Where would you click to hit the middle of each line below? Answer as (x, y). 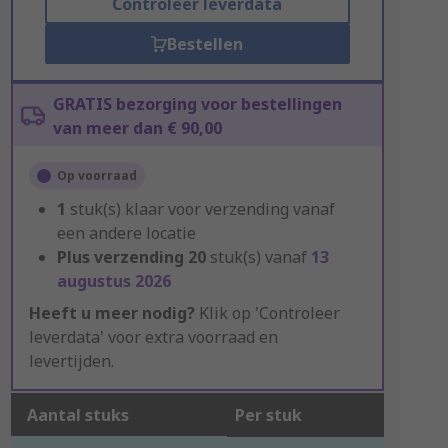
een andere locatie (126, 233)
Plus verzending (120, 257)
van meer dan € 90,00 (137, 128)
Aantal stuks (77, 415)
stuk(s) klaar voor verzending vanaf (202, 209)
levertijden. (71, 361)
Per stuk (268, 415)
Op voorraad (96, 175)
